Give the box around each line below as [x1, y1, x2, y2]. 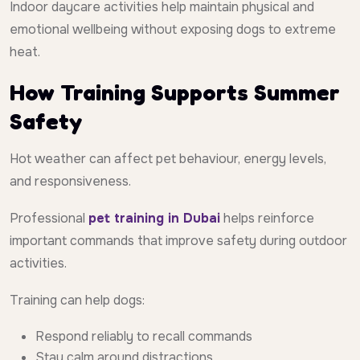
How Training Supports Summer [10, 79, 340, 107]
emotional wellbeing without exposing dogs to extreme [10, 21, 336, 39]
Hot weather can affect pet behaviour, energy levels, [10, 150, 326, 168]
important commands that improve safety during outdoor [10, 232, 347, 250]
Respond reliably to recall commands [35, 328, 252, 346]
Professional [10, 210, 88, 227]
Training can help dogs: [10, 292, 145, 309]
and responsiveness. [10, 173, 131, 190]
